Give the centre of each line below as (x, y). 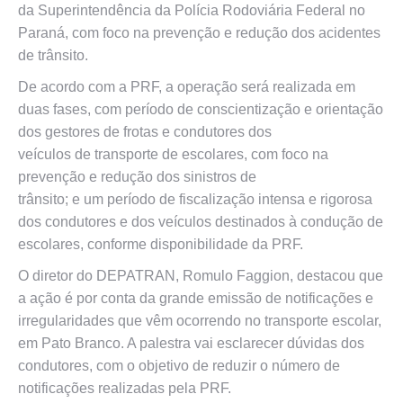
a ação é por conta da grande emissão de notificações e (196, 298)
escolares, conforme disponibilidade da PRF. (161, 244)
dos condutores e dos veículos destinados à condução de (201, 222)
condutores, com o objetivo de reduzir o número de (179, 366)
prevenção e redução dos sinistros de (137, 177)
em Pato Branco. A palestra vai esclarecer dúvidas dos (191, 343)
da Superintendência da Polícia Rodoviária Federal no (192, 10)
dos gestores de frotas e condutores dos (145, 132)
